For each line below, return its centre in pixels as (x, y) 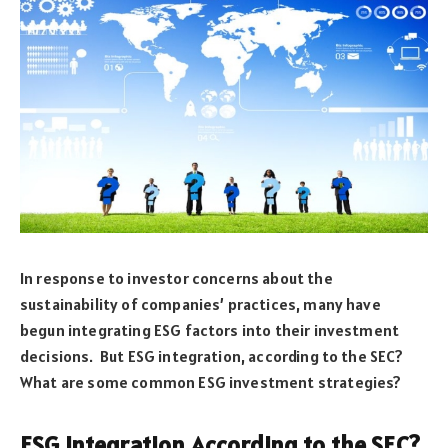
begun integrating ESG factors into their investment (210, 329)
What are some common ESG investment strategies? (211, 381)
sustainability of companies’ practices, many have (200, 303)
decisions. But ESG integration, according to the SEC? (212, 355)
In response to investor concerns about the (176, 277)
